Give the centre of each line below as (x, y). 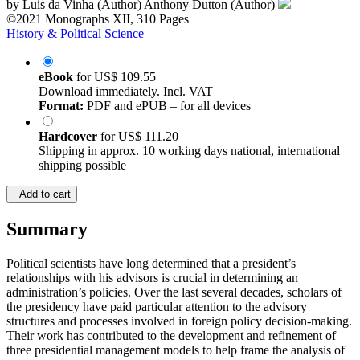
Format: (61, 106)
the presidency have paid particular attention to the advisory (157, 307)
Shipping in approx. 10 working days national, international (189, 151)
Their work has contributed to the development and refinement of (171, 336)
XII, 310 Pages (151, 19)
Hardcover (70, 137)
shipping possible (82, 166)
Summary (47, 229)
